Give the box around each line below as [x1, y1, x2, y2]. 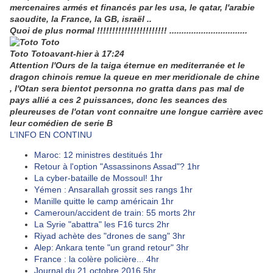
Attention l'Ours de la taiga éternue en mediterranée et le [10, 60, 245, 71]
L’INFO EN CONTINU [10, 130, 92, 140]
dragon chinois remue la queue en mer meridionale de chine [10, 72, 260, 82]
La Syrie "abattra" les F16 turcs [34, 219, 157, 230]
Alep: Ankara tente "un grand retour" [34, 243, 176, 253]
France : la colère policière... [34, 254, 146, 264]
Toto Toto [10, 49, 50, 59]
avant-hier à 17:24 [50, 49, 124, 59]
